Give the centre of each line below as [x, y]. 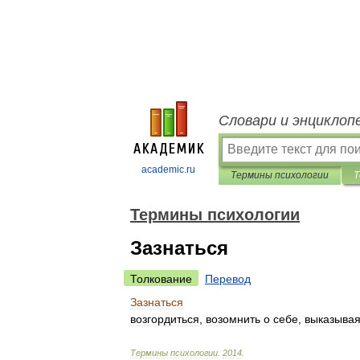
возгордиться [165, 319]
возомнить [233, 319]
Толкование [161, 279]
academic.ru [168, 170]
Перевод [228, 279]
